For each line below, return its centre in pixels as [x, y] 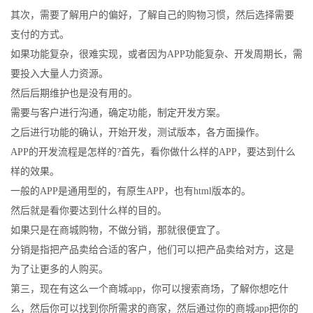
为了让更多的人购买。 [59, 269]
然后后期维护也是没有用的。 [74, 93]
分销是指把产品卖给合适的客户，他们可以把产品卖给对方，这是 [152, 250]
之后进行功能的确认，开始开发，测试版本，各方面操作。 [138, 132]
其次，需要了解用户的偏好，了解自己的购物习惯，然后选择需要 [152, 15]
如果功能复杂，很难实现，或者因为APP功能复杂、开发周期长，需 [156, 54]
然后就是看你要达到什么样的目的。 [89, 211]
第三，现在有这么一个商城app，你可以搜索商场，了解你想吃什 [150, 289]
